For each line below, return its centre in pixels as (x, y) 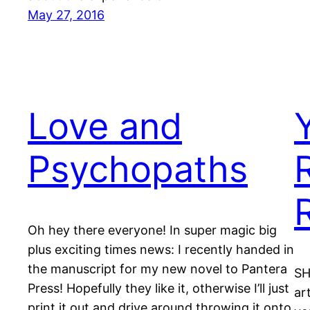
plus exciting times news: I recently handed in (161, 249)
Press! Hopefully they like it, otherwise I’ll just (158, 288)
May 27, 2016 (66, 15)
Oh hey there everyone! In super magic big (152, 230)
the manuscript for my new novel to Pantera (157, 268)
